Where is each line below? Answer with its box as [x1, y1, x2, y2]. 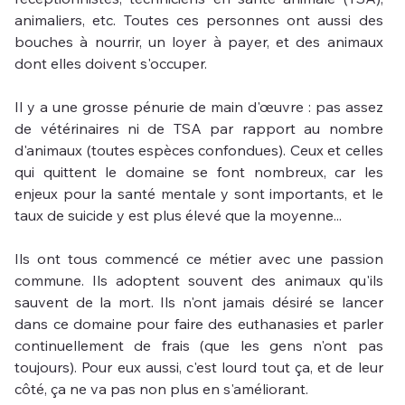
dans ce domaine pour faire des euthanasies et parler [14, 314, 383, 333]
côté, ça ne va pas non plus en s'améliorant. [14, 379, 309, 398]
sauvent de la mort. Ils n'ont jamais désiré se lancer [14, 292, 383, 311]
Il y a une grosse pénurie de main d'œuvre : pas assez [14, 97, 383, 116]
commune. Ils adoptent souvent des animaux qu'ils [14, 270, 383, 289]
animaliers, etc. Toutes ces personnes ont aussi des [14, 10, 383, 29]
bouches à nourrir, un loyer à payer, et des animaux [14, 32, 383, 51]
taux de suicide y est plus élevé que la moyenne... [14, 205, 343, 224]
